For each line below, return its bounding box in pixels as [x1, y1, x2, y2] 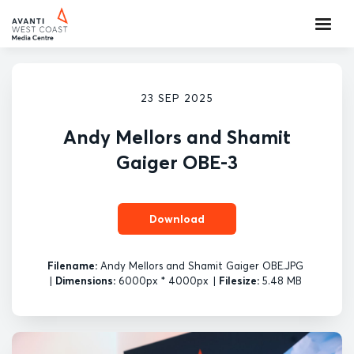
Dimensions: [55, 274, 115, 287]
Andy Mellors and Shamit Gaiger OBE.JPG [96, 259, 303, 272]
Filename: [47, 259, 97, 272]
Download [149, 211, 205, 226]
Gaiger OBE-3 [116, 151, 238, 174]
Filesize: [218, 274, 259, 287]
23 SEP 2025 [141, 91, 213, 105]
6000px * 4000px [115, 274, 209, 287]
